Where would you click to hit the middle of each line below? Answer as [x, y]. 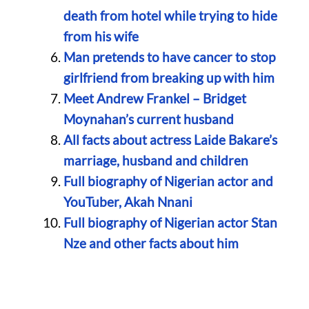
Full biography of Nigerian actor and [168, 181]
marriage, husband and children [156, 161]
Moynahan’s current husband [148, 119]
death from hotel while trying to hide [170, 16]
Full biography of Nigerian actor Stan [170, 223]
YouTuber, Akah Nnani [128, 202]
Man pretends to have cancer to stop [169, 57]
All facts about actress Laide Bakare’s [170, 140]
